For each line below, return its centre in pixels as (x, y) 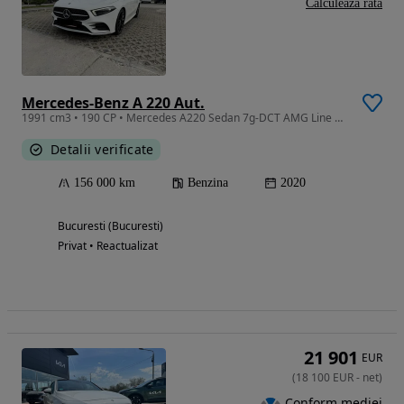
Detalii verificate (102, 149)
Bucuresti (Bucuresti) (110, 225)
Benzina (208, 182)
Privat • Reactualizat (108, 245)
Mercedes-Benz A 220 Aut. (113, 102)
